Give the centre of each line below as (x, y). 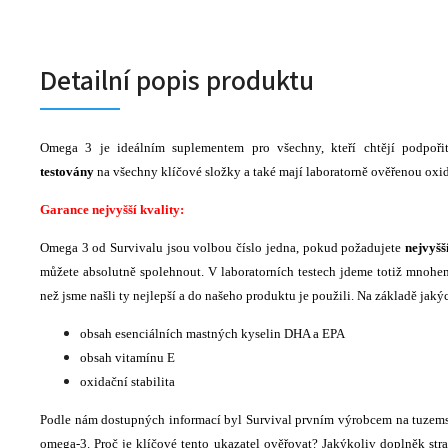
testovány (67, 172)
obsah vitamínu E (129, 358)
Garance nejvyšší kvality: (112, 210)
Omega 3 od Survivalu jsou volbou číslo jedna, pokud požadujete (222, 248)
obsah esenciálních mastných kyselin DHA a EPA (212, 334)
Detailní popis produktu (177, 81)
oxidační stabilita (127, 382)
